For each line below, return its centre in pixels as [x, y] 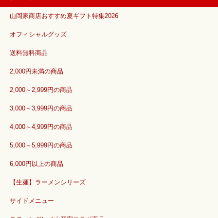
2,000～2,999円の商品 [41, 90]
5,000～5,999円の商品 [41, 146]
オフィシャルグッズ [38, 35]
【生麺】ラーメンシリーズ [48, 183]
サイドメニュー [32, 201]
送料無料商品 [29, 53]
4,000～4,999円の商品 [41, 127]
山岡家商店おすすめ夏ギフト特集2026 [64, 16]
